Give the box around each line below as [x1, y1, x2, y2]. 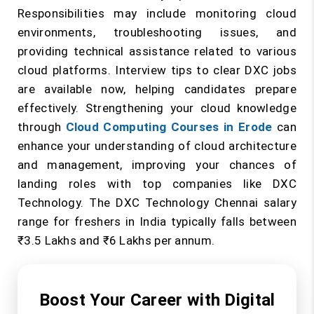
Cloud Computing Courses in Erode [65, 120, 273, 134]
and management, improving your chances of [18, 158, 296, 172]
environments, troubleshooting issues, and [18, 25, 296, 39]
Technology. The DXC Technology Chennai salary [18, 196, 296, 210]
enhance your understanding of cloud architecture [18, 139, 296, 153]
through [18, 120, 66, 134]
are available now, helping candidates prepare [18, 82, 296, 96]
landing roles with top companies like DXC [18, 177, 296, 191]
